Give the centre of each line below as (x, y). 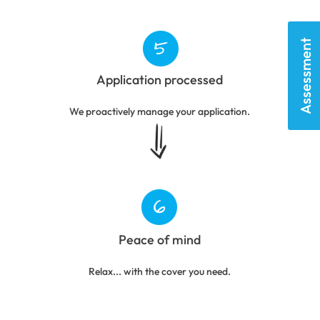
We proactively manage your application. (160, 111)
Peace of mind (160, 239)
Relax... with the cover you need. (160, 271)
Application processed (160, 79)
